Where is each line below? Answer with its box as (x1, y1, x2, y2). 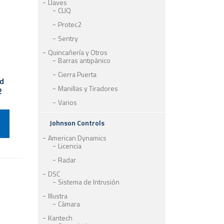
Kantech (48, 212, 72, 223)
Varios (58, 97, 77, 107)
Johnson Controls (49, 117, 104, 128)
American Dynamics (48, 132, 106, 143)
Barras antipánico (58, 55, 110, 65)
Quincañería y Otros (48, 47, 107, 57)
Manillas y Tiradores (58, 83, 118, 93)
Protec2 (58, 19, 81, 29)
